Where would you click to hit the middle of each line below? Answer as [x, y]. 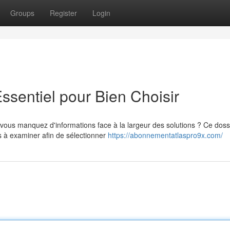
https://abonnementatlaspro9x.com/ [165, 135]
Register [63, 13]
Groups [22, 13]
